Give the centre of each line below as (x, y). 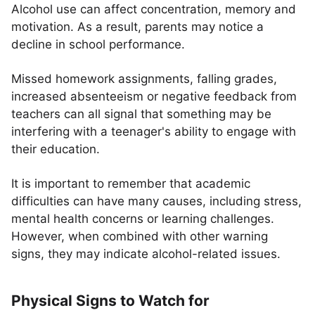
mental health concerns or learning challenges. (143, 219)
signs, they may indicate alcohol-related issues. (146, 254)
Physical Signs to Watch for (110, 301)
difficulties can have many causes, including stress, (156, 201)
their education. (56, 149)
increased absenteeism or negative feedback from (154, 96)
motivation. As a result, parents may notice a (137, 27)
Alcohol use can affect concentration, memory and (154, 9)
